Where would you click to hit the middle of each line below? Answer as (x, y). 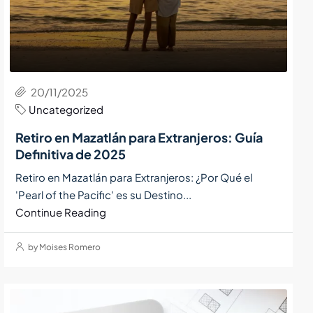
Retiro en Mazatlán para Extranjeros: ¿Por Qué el (134, 177)
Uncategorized (66, 110)
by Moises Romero (64, 247)
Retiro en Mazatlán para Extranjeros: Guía (139, 138)
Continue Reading (61, 212)
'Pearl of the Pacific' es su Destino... (104, 195)
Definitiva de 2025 (71, 154)
